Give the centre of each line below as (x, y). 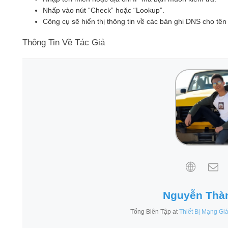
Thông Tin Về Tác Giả (63, 42)
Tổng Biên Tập (151, 211)
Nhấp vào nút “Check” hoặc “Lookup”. (103, 10)
